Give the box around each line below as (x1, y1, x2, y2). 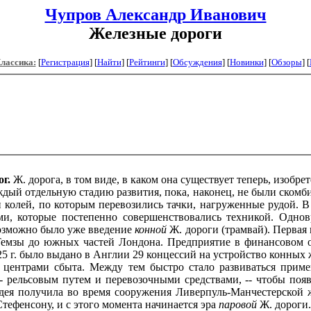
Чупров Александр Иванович (44, 6, 267, 24)
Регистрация (40, 56, 90, 67)
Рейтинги (128, 56, 165, 67)
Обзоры (271, 56, 302, 67)
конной (135, 223, 167, 235)
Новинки (229, 56, 264, 67)
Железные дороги (89, 24, 222, 42)
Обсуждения (172, 56, 222, 67)
